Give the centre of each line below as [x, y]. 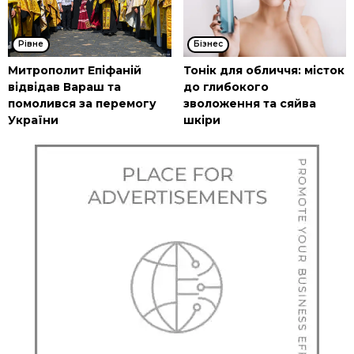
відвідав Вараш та [64, 87]
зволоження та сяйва [249, 104]
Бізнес [208, 44]
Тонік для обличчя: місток [264, 71]
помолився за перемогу [82, 104]
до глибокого [226, 87]
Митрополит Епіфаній [75, 71]
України [33, 121]
